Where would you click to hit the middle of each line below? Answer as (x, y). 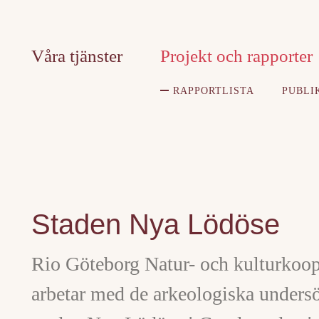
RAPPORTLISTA (214, 91)
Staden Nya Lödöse (156, 224)
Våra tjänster (77, 56)
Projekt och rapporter (236, 56)
